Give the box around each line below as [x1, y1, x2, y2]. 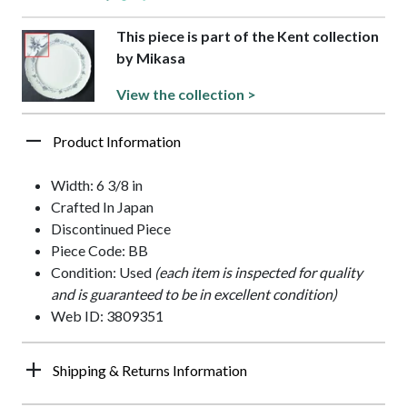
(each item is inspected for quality [154, 263, 362, 282]
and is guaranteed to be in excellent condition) [51, 285, 337, 303]
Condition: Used [51, 263, 154, 282]
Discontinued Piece [51, 220, 171, 238]
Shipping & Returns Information [53, 362, 247, 380]
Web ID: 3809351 [51, 307, 164, 325]
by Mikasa [116, 49, 186, 67]
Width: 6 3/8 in [51, 176, 143, 194]
